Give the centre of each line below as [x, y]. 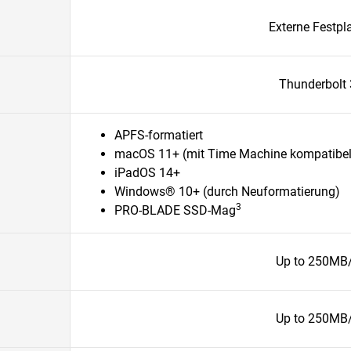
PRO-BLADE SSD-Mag [175, 210]
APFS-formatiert [159, 135]
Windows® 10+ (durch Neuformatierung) [227, 192]
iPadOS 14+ [147, 173]
